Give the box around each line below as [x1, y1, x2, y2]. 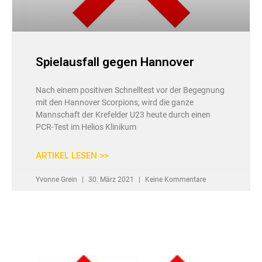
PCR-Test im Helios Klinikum [36, 122, 136, 132]
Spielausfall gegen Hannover [36, 54, 194, 69]
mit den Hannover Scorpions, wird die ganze [36, 97, 194, 107]
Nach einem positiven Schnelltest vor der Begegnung [36, 85, 225, 95]
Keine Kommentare [143, 175, 206, 184]
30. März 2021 [87, 175, 136, 184]
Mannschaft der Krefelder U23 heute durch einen [36, 109, 211, 119]
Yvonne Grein [36, 175, 79, 184]
